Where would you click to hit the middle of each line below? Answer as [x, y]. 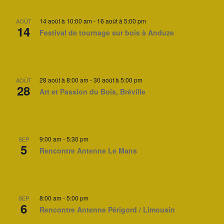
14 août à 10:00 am [66, 21]
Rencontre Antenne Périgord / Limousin [107, 209]
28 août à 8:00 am [64, 80]
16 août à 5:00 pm [121, 21]
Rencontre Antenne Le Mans [88, 150]
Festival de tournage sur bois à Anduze [107, 32]
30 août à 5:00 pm [118, 80]
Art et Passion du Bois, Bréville [92, 91]
